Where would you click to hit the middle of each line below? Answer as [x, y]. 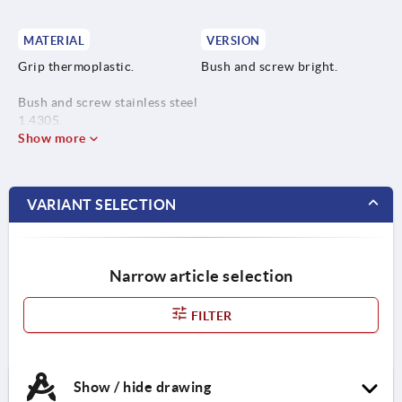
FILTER [210, 315]
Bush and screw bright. [269, 66]
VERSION [233, 40]
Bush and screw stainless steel [108, 102]
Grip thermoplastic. [76, 66]
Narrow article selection [201, 275]
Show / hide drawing [140, 386]
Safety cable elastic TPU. [91, 156]
